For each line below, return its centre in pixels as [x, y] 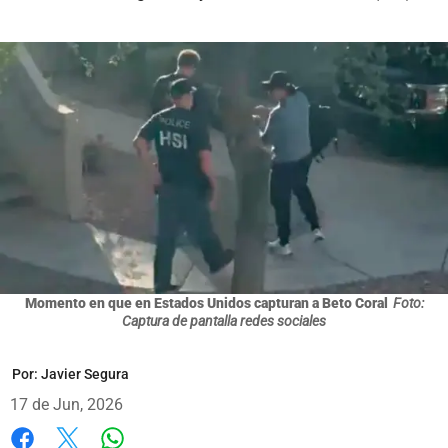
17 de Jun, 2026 [66, 404]
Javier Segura [85, 373]
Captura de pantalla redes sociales [224, 320]
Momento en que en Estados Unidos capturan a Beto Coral [206, 302]
